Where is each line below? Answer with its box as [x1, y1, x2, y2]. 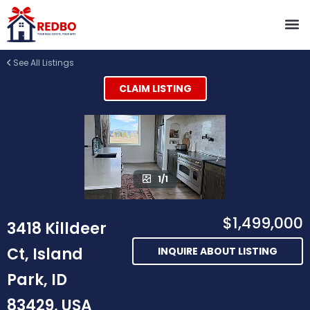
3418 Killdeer [7, 218, 107, 240]
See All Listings [11, 56, 74, 69]
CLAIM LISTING [118, 81, 192, 95]
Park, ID [7, 269, 67, 291]
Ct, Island [7, 244, 83, 266]
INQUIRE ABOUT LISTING [158, 244, 277, 259]
